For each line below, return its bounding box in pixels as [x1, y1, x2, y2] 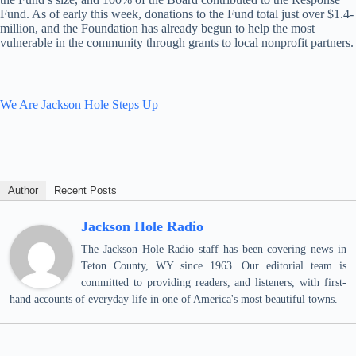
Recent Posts [54, 184, 117, 196]
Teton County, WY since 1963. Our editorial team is [81, 259, 346, 272]
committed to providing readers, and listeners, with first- [81, 276, 346, 288]
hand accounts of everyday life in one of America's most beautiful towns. [10, 292, 338, 305]
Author [8, 184, 38, 196]
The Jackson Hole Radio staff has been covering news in [81, 242, 346, 255]
